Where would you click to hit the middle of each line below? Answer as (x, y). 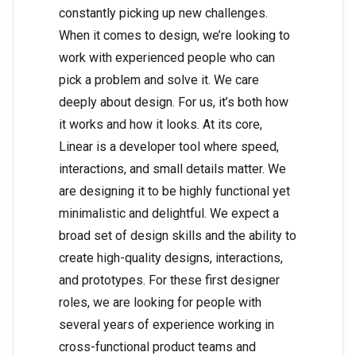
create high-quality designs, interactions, (171, 258)
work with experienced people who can (167, 58)
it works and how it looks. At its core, (161, 125)
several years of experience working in (166, 325)
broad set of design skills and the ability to (178, 236)
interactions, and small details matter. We (172, 169)
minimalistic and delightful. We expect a (169, 214)
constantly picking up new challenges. (163, 14)
